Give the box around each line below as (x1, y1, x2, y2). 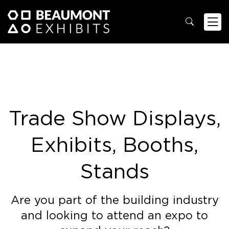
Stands (80, 159, 149, 184)
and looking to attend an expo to (21, 209, 208, 222)
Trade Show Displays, (8, 106, 221, 130)
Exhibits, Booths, (31, 132, 198, 157)
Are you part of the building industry (10, 193, 219, 207)
